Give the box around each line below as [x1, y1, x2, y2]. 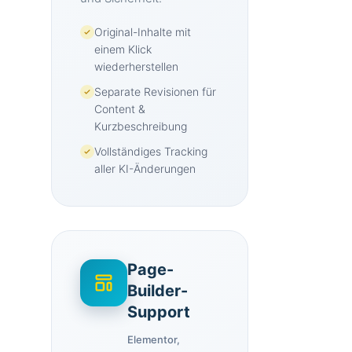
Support [127, 302, 190, 321]
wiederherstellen [94, 60, 178, 73]
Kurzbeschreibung [94, 119, 187, 133]
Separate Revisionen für [94, 85, 216, 98]
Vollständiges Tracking [94, 145, 207, 158]
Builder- [127, 281, 188, 300]
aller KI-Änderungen [94, 162, 196, 175]
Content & [94, 102, 145, 115]
